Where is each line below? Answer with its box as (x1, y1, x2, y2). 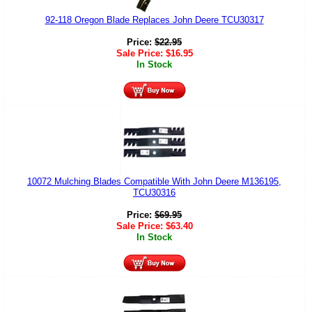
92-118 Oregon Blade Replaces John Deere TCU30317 (45, 14, 264, 25)
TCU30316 (133, 187, 175, 198)
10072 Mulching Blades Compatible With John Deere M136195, (27, 175, 281, 187)
